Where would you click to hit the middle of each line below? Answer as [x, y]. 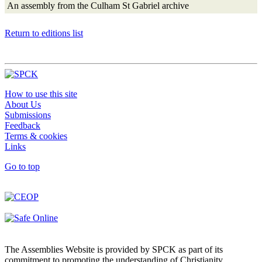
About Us [23, 104]
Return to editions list [44, 33]
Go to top [22, 166]
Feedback [23, 125]
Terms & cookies [36, 136]
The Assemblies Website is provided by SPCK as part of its [114, 249]
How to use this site [41, 94]
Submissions [28, 115]
